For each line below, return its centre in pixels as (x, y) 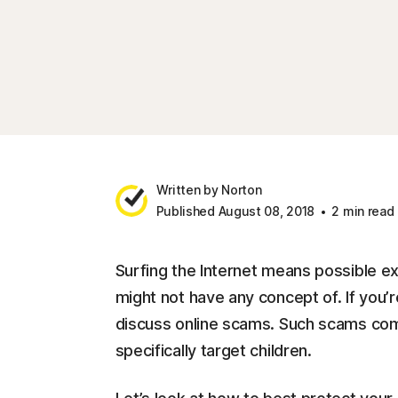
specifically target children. (213, 350)
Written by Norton (209, 190)
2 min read (361, 211)
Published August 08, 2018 (235, 211)
